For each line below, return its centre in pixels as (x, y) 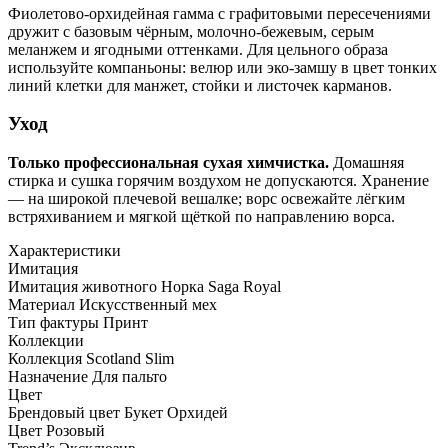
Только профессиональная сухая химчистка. (168, 162)
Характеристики (64, 250)
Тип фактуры (53, 322)
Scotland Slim (130, 358)
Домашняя (366, 162)
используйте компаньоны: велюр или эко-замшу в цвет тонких (222, 67)
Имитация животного (82, 286)
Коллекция (45, 358)
